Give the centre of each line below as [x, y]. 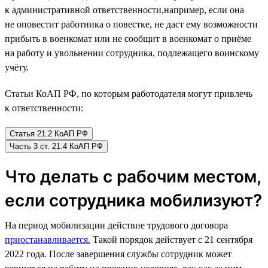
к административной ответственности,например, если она [124, 10]
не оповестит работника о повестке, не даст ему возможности [131, 24]
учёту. [17, 67]
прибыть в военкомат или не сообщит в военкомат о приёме [128, 38]
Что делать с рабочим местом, [133, 176]
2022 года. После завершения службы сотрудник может [118, 254]
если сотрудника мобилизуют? [133, 200]
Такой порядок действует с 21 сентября [171, 239]
